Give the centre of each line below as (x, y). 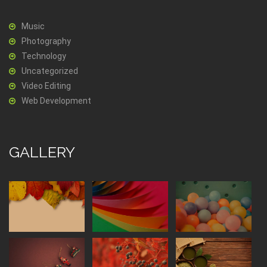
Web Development (56, 101)
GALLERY (42, 152)
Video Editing (46, 86)
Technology (44, 56)
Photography (46, 41)
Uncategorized (50, 71)
